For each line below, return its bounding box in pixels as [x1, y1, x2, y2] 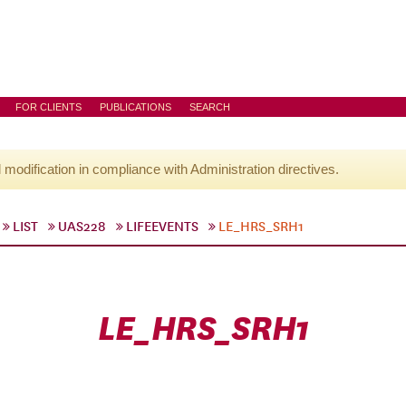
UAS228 [58, 218, 106, 235]
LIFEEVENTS [126, 218, 198, 235]
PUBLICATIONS [100, 101, 171, 112]
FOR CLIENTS [15, 101, 82, 112]
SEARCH [189, 101, 230, 112]
